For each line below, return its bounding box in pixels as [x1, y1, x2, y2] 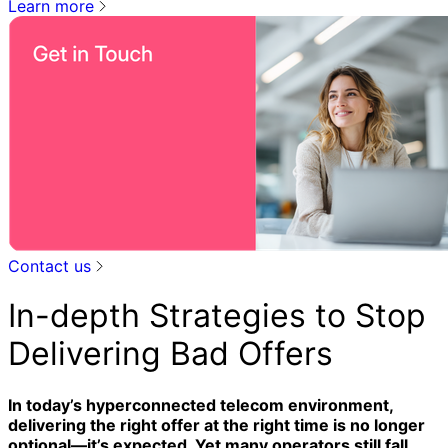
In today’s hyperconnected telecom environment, [8, 394, 393, 415]
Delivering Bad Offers [8, 334, 333, 374]
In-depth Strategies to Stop [8, 296, 426, 336]
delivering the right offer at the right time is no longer [8, 414, 425, 435]
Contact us [8, 255, 96, 276]
